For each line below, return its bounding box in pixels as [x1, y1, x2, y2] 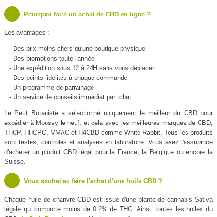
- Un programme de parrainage [9, 84, 94, 92]
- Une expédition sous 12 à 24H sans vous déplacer [9, 64, 154, 72]
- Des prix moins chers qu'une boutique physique [9, 45, 145, 53]
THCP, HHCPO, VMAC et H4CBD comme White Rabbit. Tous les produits [4, 129, 213, 137]
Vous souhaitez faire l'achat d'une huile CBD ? [23, 177, 162, 185]
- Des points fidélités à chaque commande [9, 74, 127, 82]
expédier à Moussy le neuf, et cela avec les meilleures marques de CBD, [4, 119, 213, 127]
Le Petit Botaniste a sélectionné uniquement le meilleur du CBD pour [4, 109, 213, 117]
